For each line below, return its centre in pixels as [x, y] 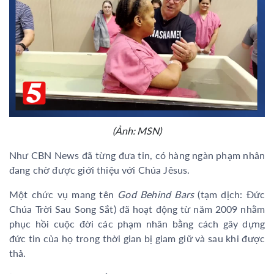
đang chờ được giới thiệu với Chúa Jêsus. [100, 169]
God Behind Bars [156, 194]
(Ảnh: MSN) [137, 130]
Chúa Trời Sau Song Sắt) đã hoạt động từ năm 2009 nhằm [137, 209]
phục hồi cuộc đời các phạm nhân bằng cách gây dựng [137, 223]
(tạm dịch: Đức [229, 194]
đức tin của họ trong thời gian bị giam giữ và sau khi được [137, 238]
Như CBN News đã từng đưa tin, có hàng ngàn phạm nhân [137, 155]
